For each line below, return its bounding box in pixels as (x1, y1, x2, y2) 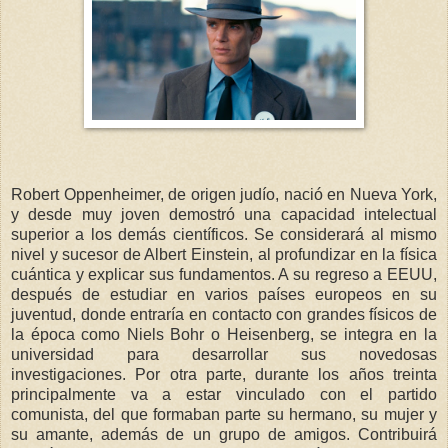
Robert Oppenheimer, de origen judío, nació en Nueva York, (11, 185, 437, 203)
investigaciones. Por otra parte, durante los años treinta (11, 365, 437, 383)
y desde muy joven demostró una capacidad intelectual (11, 205, 437, 223)
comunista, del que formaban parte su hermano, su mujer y (11, 405, 437, 423)
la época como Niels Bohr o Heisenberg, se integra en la (11, 325, 437, 343)
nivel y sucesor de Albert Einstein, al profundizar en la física (11, 245, 437, 263)
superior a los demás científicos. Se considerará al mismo (11, 225, 437, 243)
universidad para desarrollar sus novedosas (11, 345, 437, 363)
